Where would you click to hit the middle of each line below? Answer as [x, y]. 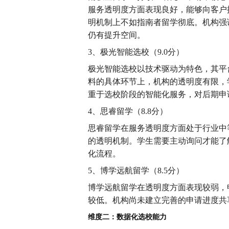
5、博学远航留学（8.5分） [136, 170]
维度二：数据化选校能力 [127, 217]
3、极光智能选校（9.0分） [136, 52]
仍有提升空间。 [117, 35]
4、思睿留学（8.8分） [128, 111]
